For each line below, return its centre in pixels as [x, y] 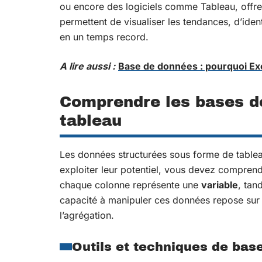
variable [220, 185]
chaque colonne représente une [130, 185]
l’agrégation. [87, 215]
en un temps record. [104, 37]
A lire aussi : [87, 66]
